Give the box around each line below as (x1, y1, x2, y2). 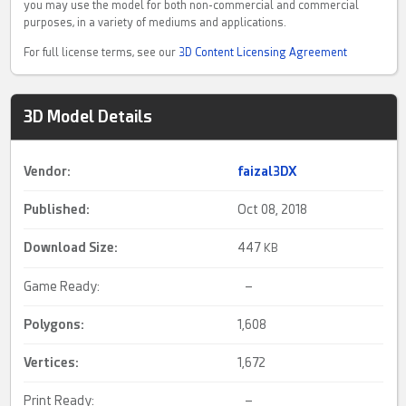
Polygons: (24, 317, 85, 333)
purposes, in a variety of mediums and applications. (24, 16, 287, 30)
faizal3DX (237, 164, 297, 179)
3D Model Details (24, 107, 153, 127)
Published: (24, 202, 91, 217)
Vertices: (24, 355, 80, 371)
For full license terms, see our (24, 46, 179, 60)
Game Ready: (24, 279, 101, 295)
